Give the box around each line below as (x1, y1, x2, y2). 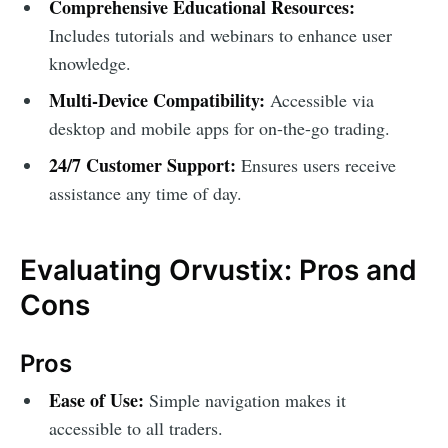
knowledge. (48, 50, 131, 75)
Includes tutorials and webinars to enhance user (48, 22, 392, 47)
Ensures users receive (235, 152, 396, 177)
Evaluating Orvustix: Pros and (20, 252, 417, 287)
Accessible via (264, 87, 374, 112)
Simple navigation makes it (143, 388, 346, 413)
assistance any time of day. (48, 180, 242, 205)
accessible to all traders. (48, 416, 223, 441)
